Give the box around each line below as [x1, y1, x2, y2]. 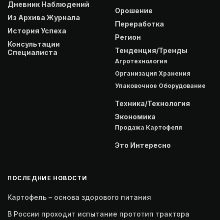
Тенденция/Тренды [115, 46, 188, 55]
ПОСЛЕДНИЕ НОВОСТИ [7, 174, 87, 182]
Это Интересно [115, 141, 171, 150]
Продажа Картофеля [115, 124, 182, 132]
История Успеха [7, 27, 66, 35]
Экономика [115, 112, 156, 121]
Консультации [7, 40, 60, 49]
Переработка [115, 20, 164, 28]
